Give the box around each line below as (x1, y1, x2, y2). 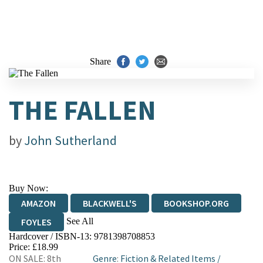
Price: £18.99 (9, 242, 58, 252)
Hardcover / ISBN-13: (9, 231, 94, 241)
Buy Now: (9, 183, 48, 193)
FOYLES (21, 216, 52, 228)
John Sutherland (24, 132, 117, 149)
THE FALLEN (9, 93, 156, 127)
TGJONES (155, 235, 194, 247)
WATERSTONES (66, 235, 128, 247)
